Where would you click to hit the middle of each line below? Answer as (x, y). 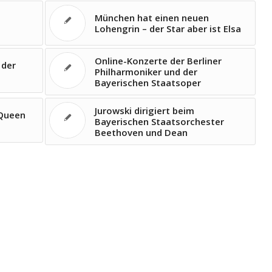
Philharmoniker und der (146, 72)
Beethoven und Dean (141, 132)
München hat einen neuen (152, 18)
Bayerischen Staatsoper (148, 83)
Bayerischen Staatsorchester (159, 121)
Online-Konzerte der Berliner (158, 61)
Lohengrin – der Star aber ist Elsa (168, 29)
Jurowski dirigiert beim (144, 110)
